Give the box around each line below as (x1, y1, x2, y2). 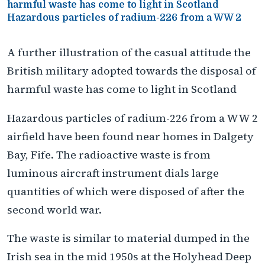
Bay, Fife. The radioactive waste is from (7, 147, 211, 162)
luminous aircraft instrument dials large (7, 165, 219, 180)
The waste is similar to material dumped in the (7, 231, 250, 246)
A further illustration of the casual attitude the (7, 45, 251, 60)
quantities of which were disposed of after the (7, 183, 244, 199)
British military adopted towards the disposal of (7, 63, 256, 78)
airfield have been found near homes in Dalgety (7, 128, 254, 144)
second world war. (7, 202, 102, 217)
